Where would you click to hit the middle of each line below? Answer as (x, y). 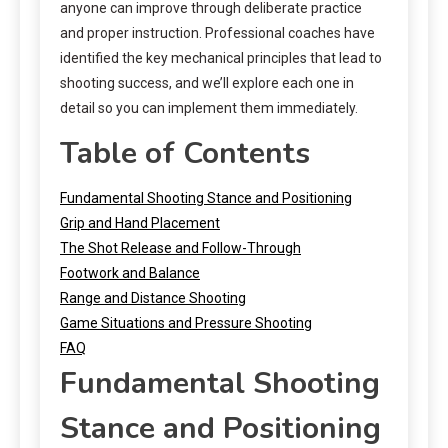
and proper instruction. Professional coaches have (217, 32)
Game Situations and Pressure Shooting (186, 322)
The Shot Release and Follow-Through (180, 247)
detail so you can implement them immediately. (209, 107)
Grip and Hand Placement (140, 222)
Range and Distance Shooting (153, 297)
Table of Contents (185, 153)
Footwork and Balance (130, 272)
